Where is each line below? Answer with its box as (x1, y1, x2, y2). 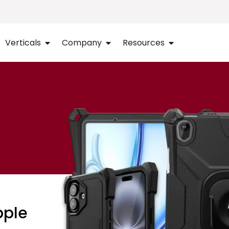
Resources (123, 36, 165, 49)
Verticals (5, 36, 41, 49)
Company (62, 36, 102, 49)
